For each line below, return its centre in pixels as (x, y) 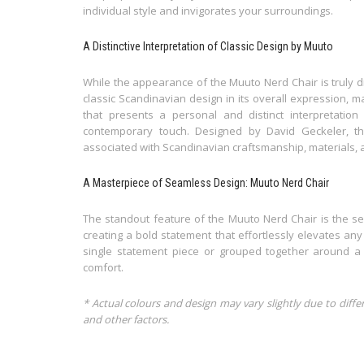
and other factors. (126, 319)
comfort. (103, 267)
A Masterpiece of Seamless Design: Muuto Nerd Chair (206, 182)
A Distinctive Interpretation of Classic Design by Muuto (208, 46)
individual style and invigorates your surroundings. (208, 10)
